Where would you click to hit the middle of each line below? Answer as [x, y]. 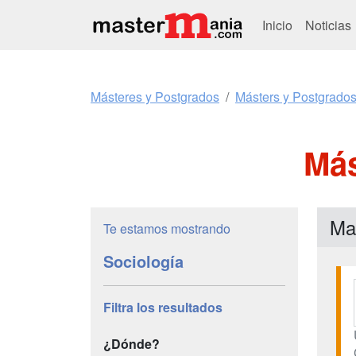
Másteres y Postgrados [155, 97]
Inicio [277, 25]
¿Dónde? [132, 344]
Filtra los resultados [163, 307]
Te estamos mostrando [167, 228]
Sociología [143, 261]
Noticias [330, 25]
